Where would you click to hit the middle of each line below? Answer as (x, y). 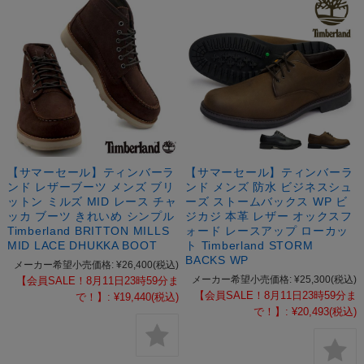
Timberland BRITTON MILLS (88, 231)
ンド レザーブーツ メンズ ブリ (91, 187)
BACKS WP (217, 260)
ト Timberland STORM (249, 246)
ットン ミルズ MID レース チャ (92, 202)
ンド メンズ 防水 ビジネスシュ (269, 187)
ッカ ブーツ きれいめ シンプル (91, 217)
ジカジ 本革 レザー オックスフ (269, 217)
